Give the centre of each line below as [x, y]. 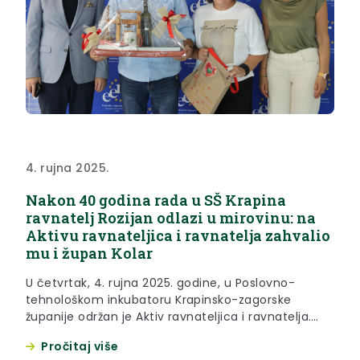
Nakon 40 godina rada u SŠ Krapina [156, 200]
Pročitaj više [80, 347]
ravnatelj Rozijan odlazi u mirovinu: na [171, 218]
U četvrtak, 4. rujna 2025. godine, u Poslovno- [161, 283]
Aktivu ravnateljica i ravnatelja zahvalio [178, 236]
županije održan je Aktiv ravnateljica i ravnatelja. [169, 317]
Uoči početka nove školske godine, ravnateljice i [169, 334]
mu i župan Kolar [89, 254]
